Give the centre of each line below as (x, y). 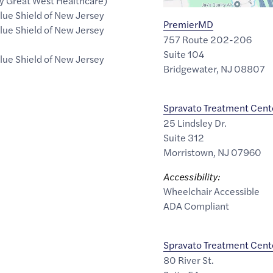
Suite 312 (183, 138)
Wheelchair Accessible (211, 191)
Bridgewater (190, 69)
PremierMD (188, 24)
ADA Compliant (196, 206)
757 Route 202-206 (207, 40)
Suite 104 (183, 54)
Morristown (188, 152)
